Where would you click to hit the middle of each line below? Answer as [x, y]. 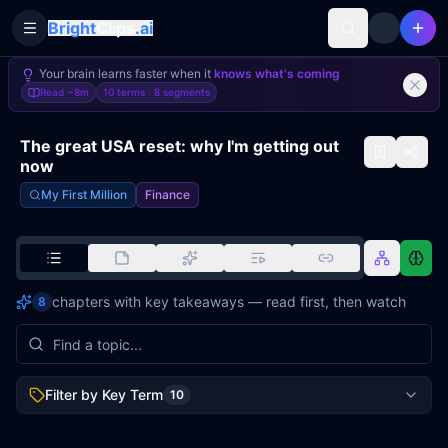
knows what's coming [277, 73]
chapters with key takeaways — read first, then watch [229, 301]
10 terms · [128, 92]
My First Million [84, 194]
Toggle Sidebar [78, 36]
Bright [72, 28]
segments [185, 92]
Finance [167, 194]
